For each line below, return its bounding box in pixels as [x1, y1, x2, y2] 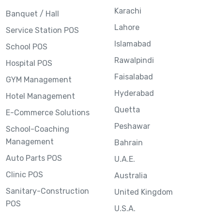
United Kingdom [114, 187, 173, 197]
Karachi [114, 6, 141, 15]
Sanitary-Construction [6, 186, 89, 196]
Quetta [114, 105, 140, 114]
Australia [114, 170, 147, 180]
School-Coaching [6, 124, 69, 134]
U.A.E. [114, 154, 135, 164]
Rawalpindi [114, 55, 154, 65]
